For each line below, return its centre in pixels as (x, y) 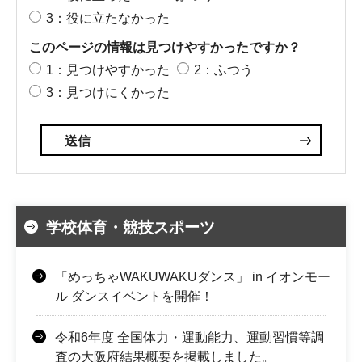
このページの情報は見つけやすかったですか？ (165, 47)
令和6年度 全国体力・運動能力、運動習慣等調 (189, 337)
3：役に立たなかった (108, 18)
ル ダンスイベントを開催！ (134, 296)
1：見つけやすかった (108, 69)
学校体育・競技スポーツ (130, 227)
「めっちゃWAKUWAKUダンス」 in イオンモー (193, 276)
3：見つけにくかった (108, 92)
